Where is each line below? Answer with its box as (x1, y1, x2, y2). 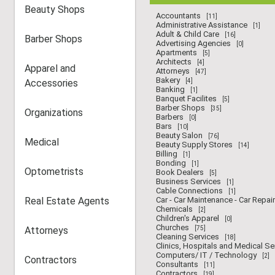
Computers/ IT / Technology (156, 250, 257, 260)
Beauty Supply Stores (156, 140, 233, 149)
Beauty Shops (25, 4, 85, 15)
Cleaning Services (156, 232, 219, 241)
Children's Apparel (156, 214, 219, 223)
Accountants (156, 11, 201, 20)
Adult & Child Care (156, 29, 219, 39)
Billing (156, 149, 177, 158)
